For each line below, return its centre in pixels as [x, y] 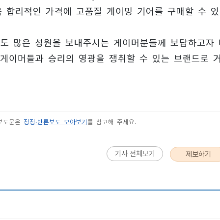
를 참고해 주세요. [112, 122]
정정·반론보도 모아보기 [55, 122]
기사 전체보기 [135, 154]
